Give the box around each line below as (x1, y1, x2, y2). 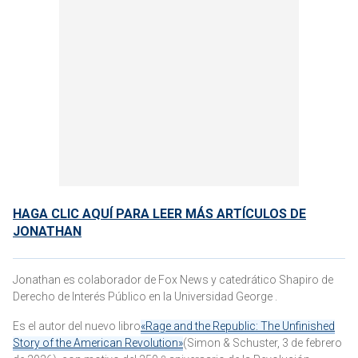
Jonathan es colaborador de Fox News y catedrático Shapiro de (13, 273, 333, 286)
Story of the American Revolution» (13, 336, 183, 349)
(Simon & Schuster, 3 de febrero (183, 336, 342, 349)
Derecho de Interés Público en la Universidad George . (13, 290, 282, 303)
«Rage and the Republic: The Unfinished (141, 320, 335, 332)
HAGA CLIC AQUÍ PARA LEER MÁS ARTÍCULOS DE (13, 206, 306, 221)
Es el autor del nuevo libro (13, 320, 141, 332)
